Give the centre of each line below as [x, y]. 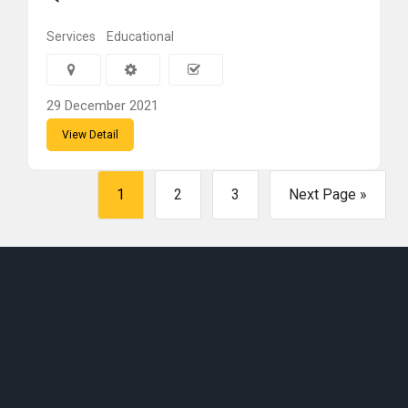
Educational [140, 36]
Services [71, 36]
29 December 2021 [102, 106]
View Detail [90, 135]
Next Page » [328, 194]
